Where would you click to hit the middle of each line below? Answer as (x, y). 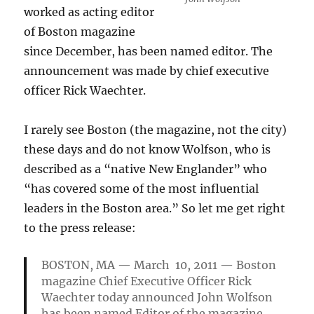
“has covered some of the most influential (142, 189)
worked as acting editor (89, 12)
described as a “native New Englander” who (146, 169)
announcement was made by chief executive (147, 71)
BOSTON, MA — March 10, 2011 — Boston (158, 265)
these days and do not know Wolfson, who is (148, 149)
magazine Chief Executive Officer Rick (146, 281)
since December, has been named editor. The (149, 51)
